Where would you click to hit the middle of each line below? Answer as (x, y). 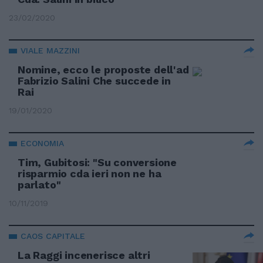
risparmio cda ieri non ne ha (90, 173)
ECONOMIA (42, 143)
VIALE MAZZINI (50, 50)
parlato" (39, 185)
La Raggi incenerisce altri (84, 255)
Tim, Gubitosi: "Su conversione (97, 162)
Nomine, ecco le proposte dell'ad (103, 70)
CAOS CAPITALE (53, 236)
